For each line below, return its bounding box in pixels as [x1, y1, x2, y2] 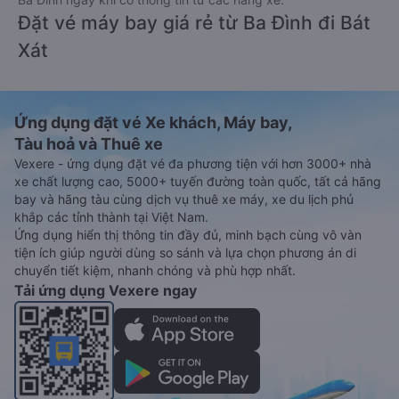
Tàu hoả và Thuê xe [14, 134, 163, 154]
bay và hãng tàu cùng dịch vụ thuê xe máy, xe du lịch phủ [14, 191, 354, 208]
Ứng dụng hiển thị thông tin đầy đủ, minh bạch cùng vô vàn [14, 227, 362, 243]
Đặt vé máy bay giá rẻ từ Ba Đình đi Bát [18, 12, 370, 35]
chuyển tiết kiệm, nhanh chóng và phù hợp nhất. [14, 263, 296, 279]
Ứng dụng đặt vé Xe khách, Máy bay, [14, 113, 292, 133]
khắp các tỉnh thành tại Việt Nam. [14, 209, 208, 225]
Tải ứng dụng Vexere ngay [14, 281, 197, 300]
